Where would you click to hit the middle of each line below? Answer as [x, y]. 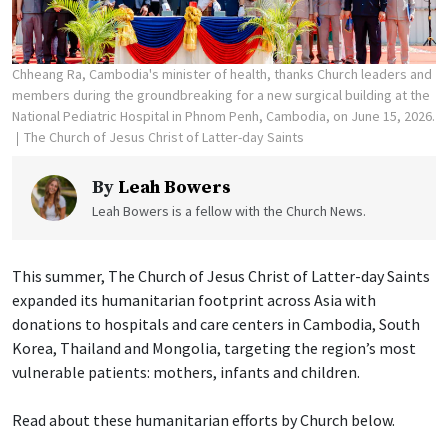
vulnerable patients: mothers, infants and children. [186, 372]
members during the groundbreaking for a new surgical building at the [221, 95]
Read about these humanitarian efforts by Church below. [203, 420]
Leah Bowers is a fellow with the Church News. [229, 211]
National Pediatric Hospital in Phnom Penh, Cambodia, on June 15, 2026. [223, 116]
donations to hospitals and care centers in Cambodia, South [216, 324]
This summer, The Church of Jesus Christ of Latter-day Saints [221, 276]
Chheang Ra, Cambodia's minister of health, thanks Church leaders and [222, 74]
